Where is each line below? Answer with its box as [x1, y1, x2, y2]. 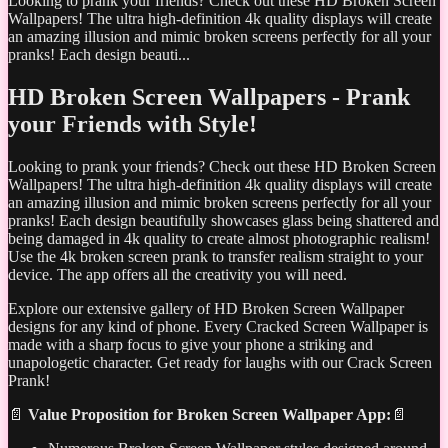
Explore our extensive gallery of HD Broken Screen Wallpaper [8, 299, 404, 317]
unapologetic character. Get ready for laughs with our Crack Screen [8, 353, 432, 371]
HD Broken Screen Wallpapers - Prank [8, 84, 410, 110]
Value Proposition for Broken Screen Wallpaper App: [28, 405, 391, 423]
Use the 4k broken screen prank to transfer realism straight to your [8, 247, 423, 265]
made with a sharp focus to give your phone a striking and [8, 335, 373, 353]
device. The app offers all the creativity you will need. [8, 265, 347, 283]
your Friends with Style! [8, 111, 257, 137]
